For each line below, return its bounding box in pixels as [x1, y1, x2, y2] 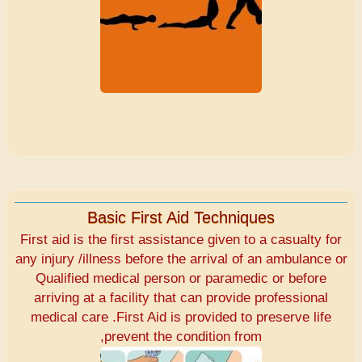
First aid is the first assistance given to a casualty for [20, 232, 342, 248]
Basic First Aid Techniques [87, 208, 275, 227]
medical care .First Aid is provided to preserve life [31, 309, 331, 326]
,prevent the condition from [100, 329, 262, 345]
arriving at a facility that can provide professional [34, 290, 328, 306]
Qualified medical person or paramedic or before [36, 271, 326, 287]
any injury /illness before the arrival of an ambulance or [15, 251, 347, 267]
